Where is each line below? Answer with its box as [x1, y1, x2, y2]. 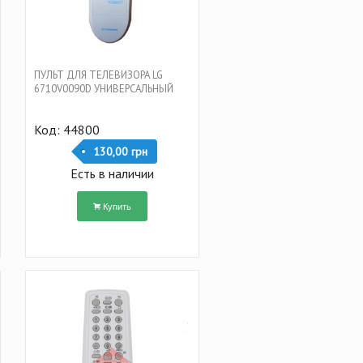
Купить [102, 199, 131, 212]
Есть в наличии [70, 164, 154, 181]
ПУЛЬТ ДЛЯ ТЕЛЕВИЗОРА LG [33, 67, 163, 82]
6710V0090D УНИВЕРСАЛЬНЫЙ [33, 81, 173, 96]
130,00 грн [92, 143, 147, 159]
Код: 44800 [33, 121, 100, 138]
